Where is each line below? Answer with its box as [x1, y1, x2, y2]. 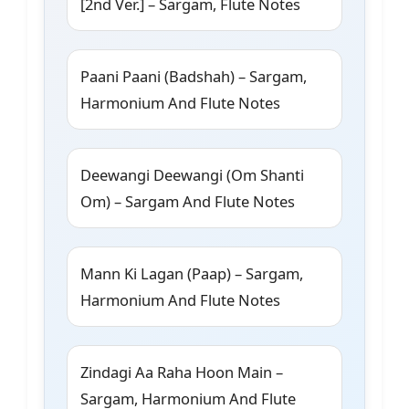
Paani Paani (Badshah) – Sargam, [80, 66, 307, 88]
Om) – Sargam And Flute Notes [80, 191, 295, 213]
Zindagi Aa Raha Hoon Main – [80, 362, 283, 383]
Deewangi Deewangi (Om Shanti [80, 164, 304, 186]
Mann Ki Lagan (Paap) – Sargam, [80, 263, 303, 285]
